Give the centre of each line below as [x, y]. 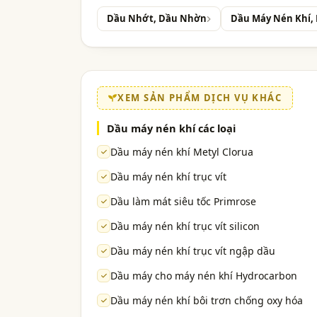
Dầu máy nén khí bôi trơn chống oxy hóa [207, 301]
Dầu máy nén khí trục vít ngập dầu [193, 251]
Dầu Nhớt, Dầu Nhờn [157, 19]
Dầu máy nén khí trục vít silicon [185, 226]
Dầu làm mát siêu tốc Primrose [183, 202]
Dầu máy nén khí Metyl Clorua [182, 152]
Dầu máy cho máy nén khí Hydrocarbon [204, 276]
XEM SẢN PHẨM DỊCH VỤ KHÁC [200, 98]
